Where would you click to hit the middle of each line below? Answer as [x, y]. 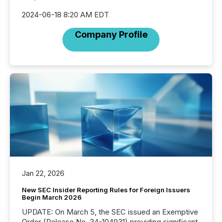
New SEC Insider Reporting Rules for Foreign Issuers [106, 190]
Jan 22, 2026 [43, 173]
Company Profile [111, 35]
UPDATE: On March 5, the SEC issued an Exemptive [38, 212]
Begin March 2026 [52, 197]
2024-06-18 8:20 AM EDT [65, 15]
